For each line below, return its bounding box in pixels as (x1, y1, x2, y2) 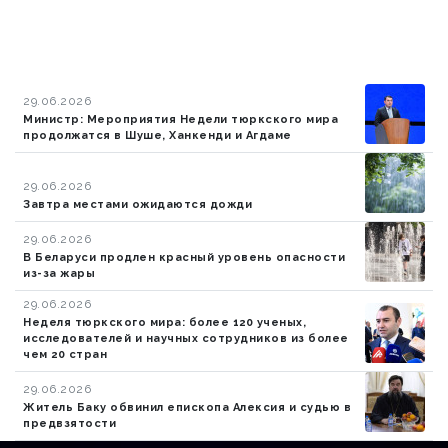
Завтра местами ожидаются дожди (23, 198, 252, 212)
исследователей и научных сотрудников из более (23, 332, 349, 346)
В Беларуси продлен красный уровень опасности (23, 251, 345, 265)
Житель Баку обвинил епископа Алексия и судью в (23, 401, 351, 415)
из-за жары (23, 267, 95, 281)
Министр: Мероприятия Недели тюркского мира (23, 113, 338, 127)
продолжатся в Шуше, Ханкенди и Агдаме (23, 129, 292, 143)
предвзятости (23, 417, 116, 431)
